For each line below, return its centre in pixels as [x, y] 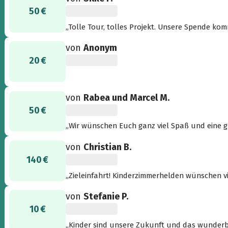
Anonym [101, 48]
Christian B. [108, 147]
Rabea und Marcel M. [127, 98]
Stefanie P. [106, 197]
